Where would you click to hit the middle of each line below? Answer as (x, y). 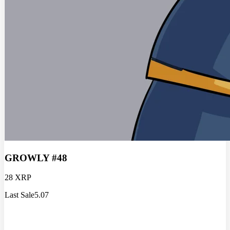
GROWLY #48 (36, 158)
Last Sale (20, 195)
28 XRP (18, 178)
